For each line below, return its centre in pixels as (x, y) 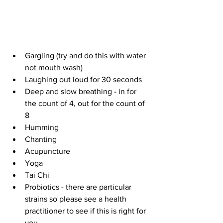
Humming (45, 127)
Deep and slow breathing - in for (82, 92)
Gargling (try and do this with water (86, 56)
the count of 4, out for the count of (86, 104)
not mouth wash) (56, 68)
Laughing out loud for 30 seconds (85, 80)
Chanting (44, 139)
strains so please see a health (77, 199)
